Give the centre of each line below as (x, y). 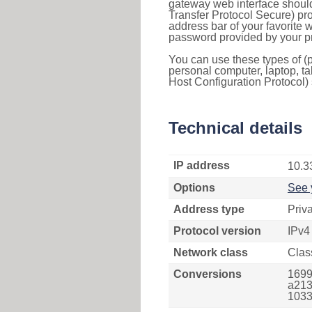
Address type (209, 209)
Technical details (235, 128)
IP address (202, 165)
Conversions (208, 274)
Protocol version (217, 231)
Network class (211, 252)
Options (194, 188)
